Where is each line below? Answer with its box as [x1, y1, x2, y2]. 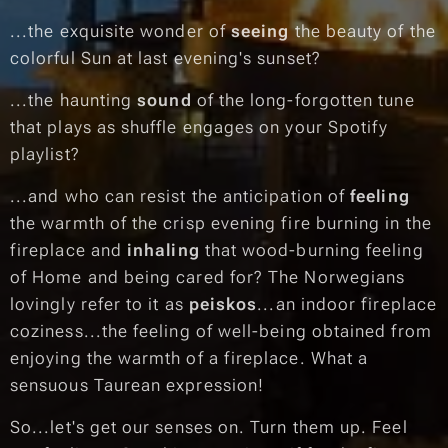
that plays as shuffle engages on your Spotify [10, 117, 389, 137]
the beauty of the [289, 21, 436, 41]
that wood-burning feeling [199, 240, 424, 260]
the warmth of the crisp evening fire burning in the [10, 213, 432, 233]
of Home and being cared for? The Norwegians [10, 267, 406, 287]
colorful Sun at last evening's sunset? [10, 48, 321, 68]
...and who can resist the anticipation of [10, 186, 351, 206]
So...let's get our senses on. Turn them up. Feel [10, 417, 408, 437]
